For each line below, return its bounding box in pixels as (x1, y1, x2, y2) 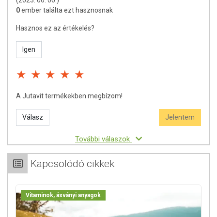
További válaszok (75, 134, 132, 143)
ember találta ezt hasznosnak (21, 6, 113, 14)
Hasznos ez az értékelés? (16, 24, 94, 32)
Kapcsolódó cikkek (31, 157, 114, 170)
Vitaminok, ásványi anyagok (26, 191, 101, 199)
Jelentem (165, 113, 195, 121)
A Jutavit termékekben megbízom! (16, 92, 123, 100)
